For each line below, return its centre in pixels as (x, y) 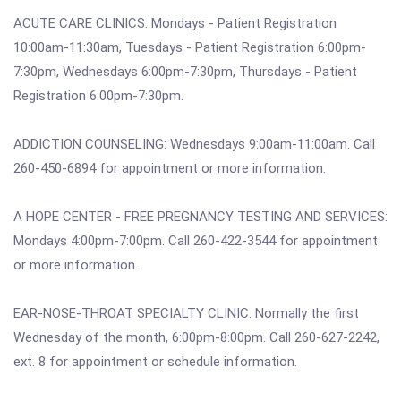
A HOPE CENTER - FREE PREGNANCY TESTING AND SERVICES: (200, 217)
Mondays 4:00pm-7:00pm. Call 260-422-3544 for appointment (196, 241)
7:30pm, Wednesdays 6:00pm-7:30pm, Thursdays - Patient (185, 72)
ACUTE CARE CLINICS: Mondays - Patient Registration (175, 23)
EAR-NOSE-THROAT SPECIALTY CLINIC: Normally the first (186, 313)
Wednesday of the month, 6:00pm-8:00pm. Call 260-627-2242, (196, 337)
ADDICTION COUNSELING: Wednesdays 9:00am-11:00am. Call (194, 144)
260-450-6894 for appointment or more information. (170, 168)
